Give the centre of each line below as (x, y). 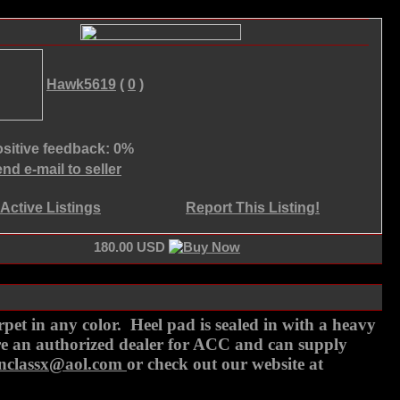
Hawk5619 (81, 84)
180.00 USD (131, 247)
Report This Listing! (253, 208)
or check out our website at (227, 364)
